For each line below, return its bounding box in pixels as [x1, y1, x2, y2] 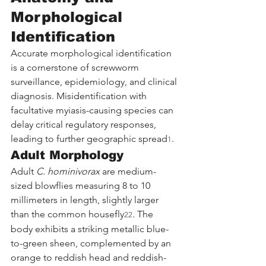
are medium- [100, 165, 156, 177]
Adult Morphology [11, 148, 123, 161]
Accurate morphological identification [11, 47, 174, 59]
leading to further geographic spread [11, 132, 167, 144]
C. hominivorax [36, 165, 100, 177]
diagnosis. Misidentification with [11, 90, 149, 102]
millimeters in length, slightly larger [11, 194, 161, 205]
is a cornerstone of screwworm [11, 61, 141, 73]
